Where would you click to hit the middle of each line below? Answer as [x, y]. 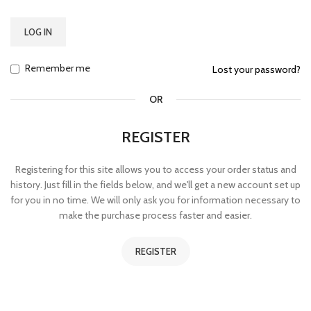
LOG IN [38, 32]
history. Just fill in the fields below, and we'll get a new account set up [155, 184]
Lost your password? [257, 70]
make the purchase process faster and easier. [155, 215]
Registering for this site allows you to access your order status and [155, 169]
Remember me [58, 68]
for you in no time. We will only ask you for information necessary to [155, 200]
